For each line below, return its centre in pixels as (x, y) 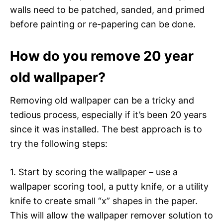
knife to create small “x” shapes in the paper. (104, 201)
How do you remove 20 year (102, 56)
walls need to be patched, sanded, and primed (107, 9)
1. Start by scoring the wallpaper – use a (94, 172)
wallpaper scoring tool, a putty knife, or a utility (109, 186)
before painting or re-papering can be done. (103, 24)
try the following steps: (59, 143)
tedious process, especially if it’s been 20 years (108, 114)
